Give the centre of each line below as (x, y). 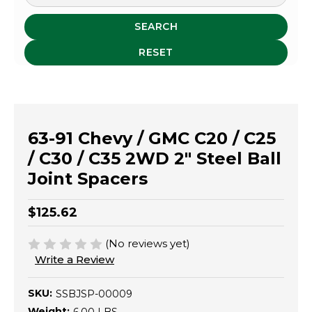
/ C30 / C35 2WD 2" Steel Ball (155, 158)
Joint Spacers (88, 178)
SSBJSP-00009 (94, 294)
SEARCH (156, 26)
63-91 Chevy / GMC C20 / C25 (152, 138)
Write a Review (75, 260)
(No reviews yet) (148, 243)
